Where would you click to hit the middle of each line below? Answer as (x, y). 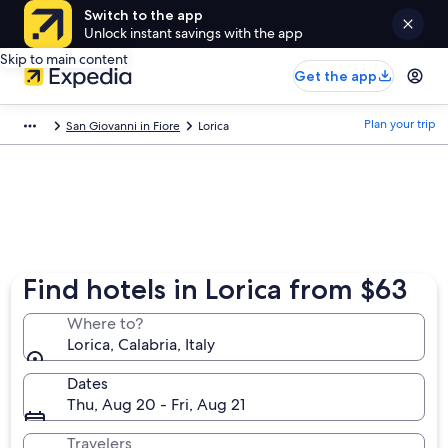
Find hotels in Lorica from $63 (215, 289)
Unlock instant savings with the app (193, 33)
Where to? (105, 323)
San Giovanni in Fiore (123, 126)
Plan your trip (400, 124)
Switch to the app (143, 15)
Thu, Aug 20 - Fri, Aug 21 (156, 404)
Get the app (335, 76)
